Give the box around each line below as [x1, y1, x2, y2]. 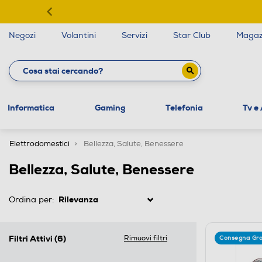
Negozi [9, 30, 36, 40]
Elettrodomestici [9, 139, 70, 149]
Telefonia [165, 102, 203, 113]
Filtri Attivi [9, 233, 54, 244]
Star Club [173, 30, 211, 40]
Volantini [61, 30, 96, 40]
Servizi [122, 30, 147, 40]
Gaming [94, 102, 125, 113]
